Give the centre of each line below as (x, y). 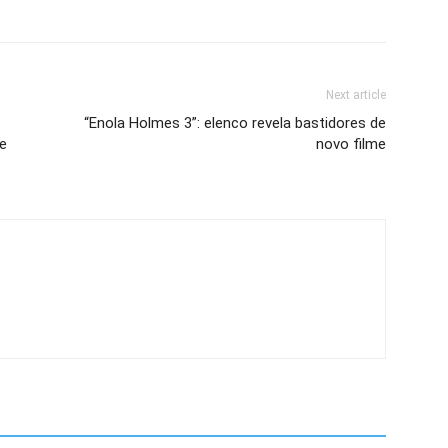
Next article (356, 95)
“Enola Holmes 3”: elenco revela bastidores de (235, 123)
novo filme (351, 144)
